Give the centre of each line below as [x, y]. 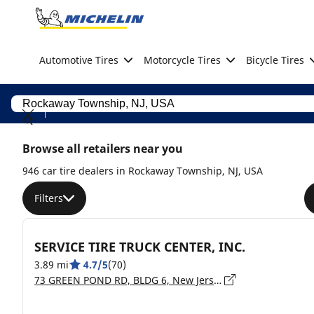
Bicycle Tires [275, 60]
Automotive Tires [79, 60]
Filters [49, 198]
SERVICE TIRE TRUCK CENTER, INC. [140, 246]
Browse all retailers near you [103, 149]
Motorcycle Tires [182, 60]
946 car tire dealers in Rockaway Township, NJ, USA [143, 171]
